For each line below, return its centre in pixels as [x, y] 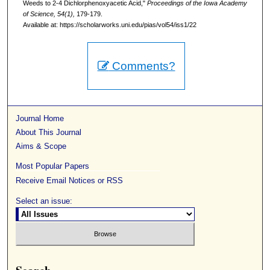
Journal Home [40, 119]
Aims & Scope [41, 146]
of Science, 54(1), [49, 14]
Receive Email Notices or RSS [70, 181]
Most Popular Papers [53, 166]
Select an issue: [44, 201]
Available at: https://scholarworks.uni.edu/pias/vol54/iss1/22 [109, 24]
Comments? [142, 66]
